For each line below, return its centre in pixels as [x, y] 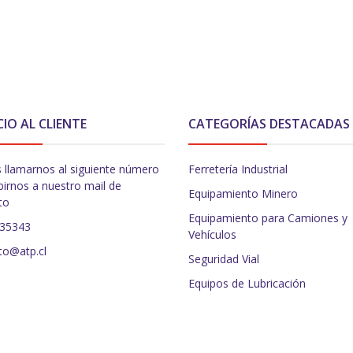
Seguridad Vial [224, 259]
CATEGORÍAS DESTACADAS [269, 124]
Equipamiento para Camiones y [268, 218]
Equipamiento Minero [243, 194]
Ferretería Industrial [238, 169]
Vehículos [212, 235]
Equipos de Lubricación [247, 284]
